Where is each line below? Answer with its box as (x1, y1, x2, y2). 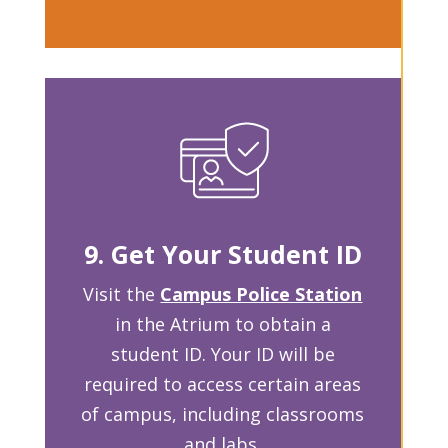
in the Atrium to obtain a (114, 312, 331, 337)
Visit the (83, 282, 161, 307)
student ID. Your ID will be (110, 342, 335, 367)
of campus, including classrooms (81, 402, 365, 427)
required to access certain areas (84, 372, 362, 397)
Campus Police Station (160, 282, 363, 307)
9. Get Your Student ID (83, 237, 362, 272)
